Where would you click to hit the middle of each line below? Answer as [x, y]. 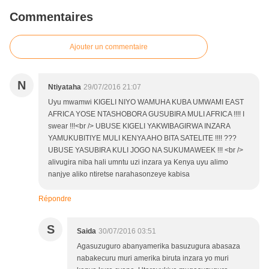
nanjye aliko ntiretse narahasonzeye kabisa [119, 174]
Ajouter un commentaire [109, 47]
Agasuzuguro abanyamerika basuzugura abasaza [159, 246]
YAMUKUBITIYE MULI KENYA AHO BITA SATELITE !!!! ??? [142, 138]
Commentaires [51, 17]
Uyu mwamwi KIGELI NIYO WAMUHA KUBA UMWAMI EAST [146, 102]
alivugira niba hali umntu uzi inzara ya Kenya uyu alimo [138, 162]
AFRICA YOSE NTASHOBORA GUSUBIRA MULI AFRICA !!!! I [146, 114]
